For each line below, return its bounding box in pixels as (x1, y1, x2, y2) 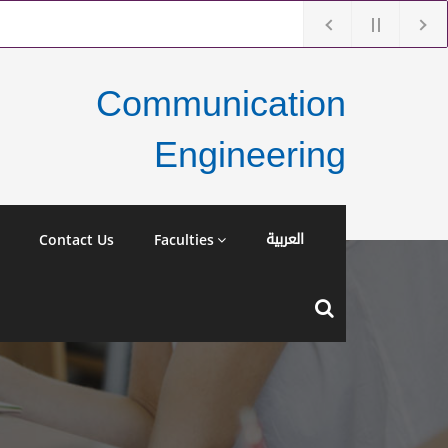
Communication (96, 83, 346, 124)
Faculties (154, 230, 214, 249)
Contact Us (39, 230, 114, 249)
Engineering (154, 134, 346, 175)
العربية (266, 226, 304, 253)
